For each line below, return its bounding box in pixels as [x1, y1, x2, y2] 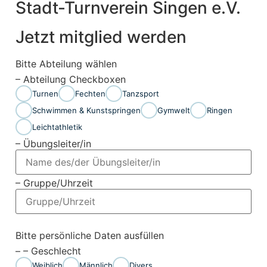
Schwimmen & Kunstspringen [32, 105, 141, 115]
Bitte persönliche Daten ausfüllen [15, 229, 164, 242]
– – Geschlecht [15, 245, 81, 257]
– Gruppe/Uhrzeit [15, 177, 93, 190]
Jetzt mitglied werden [15, 27, 187, 48]
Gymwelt [157, 105, 190, 115]
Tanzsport [122, 88, 159, 98]
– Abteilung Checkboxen [15, 73, 126, 86]
